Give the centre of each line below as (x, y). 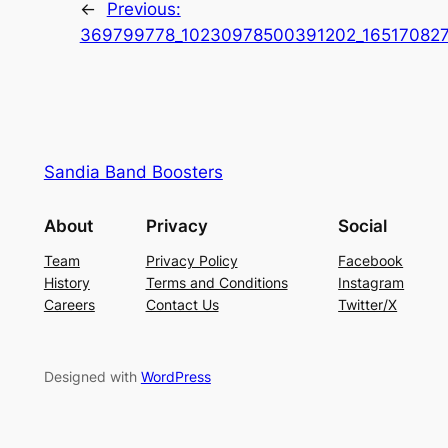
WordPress (175, 376)
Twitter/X (368, 304)
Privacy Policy (191, 260)
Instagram (371, 282)
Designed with (92, 376)
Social (363, 225)
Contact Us (182, 304)
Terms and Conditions (216, 282)
